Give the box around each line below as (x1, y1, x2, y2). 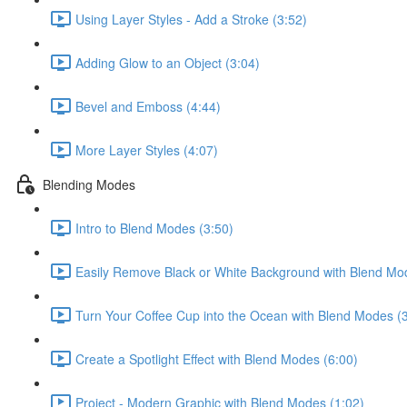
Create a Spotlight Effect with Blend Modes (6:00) (75, 349, 358, 368)
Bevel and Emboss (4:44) (75, 96, 221, 115)
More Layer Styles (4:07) (75, 140, 218, 159)
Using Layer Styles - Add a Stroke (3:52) (75, 9, 307, 28)
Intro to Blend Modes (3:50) (75, 218, 233, 237)
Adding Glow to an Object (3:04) (75, 53, 260, 72)
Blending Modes (43, 174, 135, 194)
